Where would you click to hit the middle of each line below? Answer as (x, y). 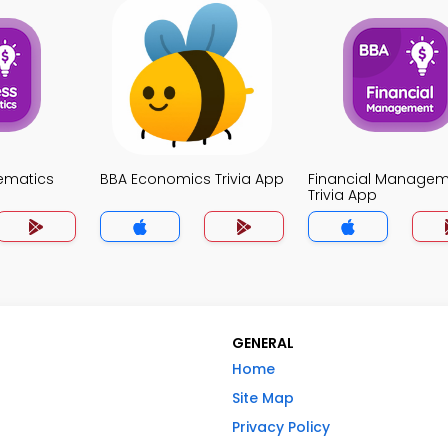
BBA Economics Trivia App (192, 179)
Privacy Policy (281, 427)
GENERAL (263, 343)
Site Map (263, 398)
